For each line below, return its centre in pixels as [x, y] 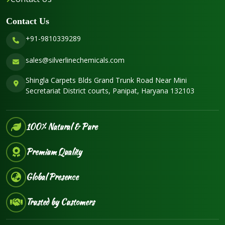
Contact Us [28, 21]
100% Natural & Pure [62, 127]
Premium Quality [54, 152]
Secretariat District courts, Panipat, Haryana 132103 [110, 90]
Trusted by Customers [60, 202]
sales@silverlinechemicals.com [75, 60]
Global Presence [52, 177]
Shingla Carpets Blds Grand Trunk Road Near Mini [106, 80]
